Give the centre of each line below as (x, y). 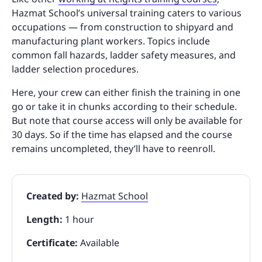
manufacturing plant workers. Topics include (111, 41)
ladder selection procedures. (75, 69)
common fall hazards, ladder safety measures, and (124, 55)
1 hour (80, 219)
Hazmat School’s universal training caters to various (127, 13)
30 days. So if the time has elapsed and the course (122, 134)
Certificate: (53, 242)
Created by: (54, 196)
